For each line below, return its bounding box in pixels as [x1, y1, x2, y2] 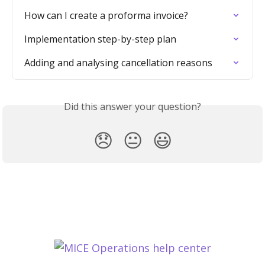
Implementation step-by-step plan [24, 33, 176, 46]
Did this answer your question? [64, 100, 201, 114]
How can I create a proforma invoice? [24, 9, 188, 22]
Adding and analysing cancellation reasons [24, 56, 212, 70]
